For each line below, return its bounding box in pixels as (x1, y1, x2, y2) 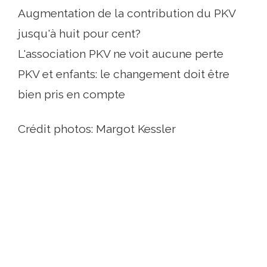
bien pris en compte (18, 88, 125, 101)
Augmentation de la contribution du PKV (18, 7, 235, 20)
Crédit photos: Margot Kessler (18, 122, 176, 135)
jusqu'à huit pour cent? (18, 27, 141, 40)
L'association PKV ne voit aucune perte (18, 47, 223, 60)
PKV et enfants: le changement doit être (18, 67, 229, 80)
